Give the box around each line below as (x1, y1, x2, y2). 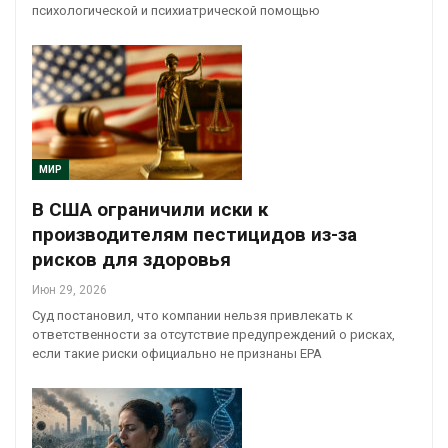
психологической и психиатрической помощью (32, 3, 320, 19)
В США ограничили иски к (32, 197, 268, 221)
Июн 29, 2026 (32, 282, 107, 297)
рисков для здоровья (32, 247, 231, 271)
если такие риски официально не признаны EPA (32, 345, 322, 361)
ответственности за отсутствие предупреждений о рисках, (32, 326, 395, 342)
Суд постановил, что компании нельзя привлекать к (32, 307, 353, 323)
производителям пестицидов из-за (32, 222, 357, 246)
